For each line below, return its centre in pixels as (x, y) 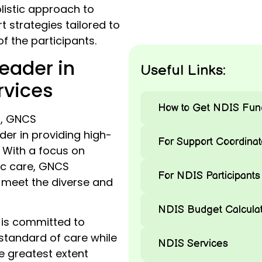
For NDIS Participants (209, 175)
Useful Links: (183, 70)
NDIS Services (193, 243)
